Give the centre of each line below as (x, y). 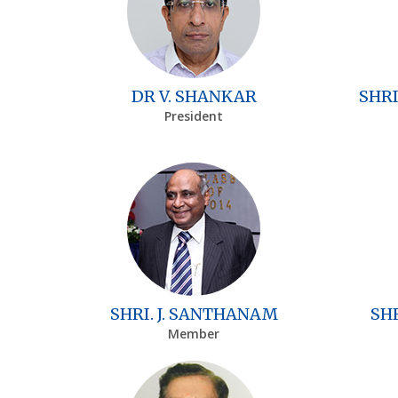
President (194, 115)
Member (194, 333)
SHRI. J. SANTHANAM (194, 314)
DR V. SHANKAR (194, 96)
